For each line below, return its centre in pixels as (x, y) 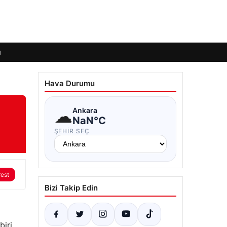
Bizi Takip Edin (71, 188)
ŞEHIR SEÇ (72, 131)
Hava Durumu (69, 83)
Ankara (85, 110)
